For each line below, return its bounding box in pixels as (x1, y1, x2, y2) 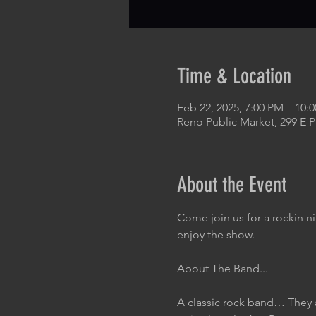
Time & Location (176, 63, 291, 89)
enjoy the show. (176, 228, 255, 241)
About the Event (176, 172, 286, 197)
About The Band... (176, 262, 268, 275)
